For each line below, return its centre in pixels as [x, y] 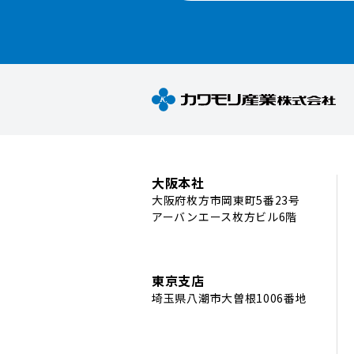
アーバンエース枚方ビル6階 [225, 217]
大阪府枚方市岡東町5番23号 [226, 200]
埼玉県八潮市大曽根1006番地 [230, 298]
